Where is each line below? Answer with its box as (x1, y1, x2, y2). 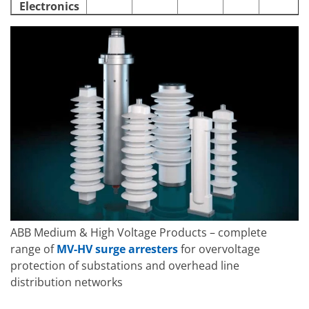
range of (10, 241, 57, 257)
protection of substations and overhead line (10, 258, 239, 274)
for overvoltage (178, 241, 260, 257)
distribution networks (10, 275, 123, 290)
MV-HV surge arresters (57, 241, 178, 257)
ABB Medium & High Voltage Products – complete (10, 225, 267, 241)
